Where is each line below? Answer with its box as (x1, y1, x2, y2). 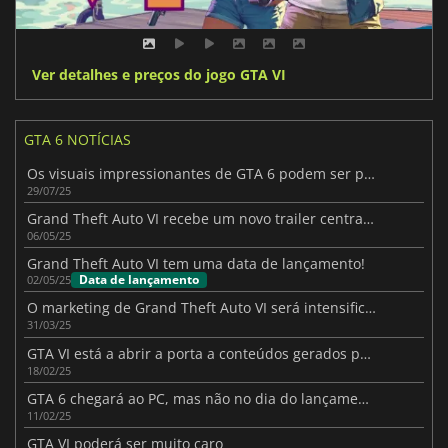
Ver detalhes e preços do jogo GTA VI (32, 64, 286, 84)
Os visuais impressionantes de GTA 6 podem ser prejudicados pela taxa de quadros (364, 163, 376, 183)
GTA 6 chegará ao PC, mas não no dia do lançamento (358, 388, 370, 408)
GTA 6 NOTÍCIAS (24, 129, 131, 149)
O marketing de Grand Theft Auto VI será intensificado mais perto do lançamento (365, 298, 377, 318)
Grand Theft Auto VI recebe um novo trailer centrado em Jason (363, 209, 375, 229)
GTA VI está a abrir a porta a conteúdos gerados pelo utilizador (360, 343, 372, 363)
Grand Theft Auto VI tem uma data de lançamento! (27, 254, 366, 274)
